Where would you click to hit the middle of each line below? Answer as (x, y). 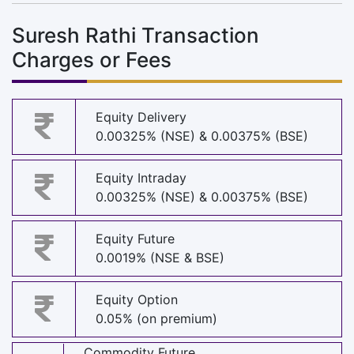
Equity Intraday (141, 178)
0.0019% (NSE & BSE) (160, 258)
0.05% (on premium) (156, 319)
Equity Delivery (141, 117)
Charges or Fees (92, 59)
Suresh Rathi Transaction (136, 35)
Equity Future (135, 239)
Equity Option (137, 300)
